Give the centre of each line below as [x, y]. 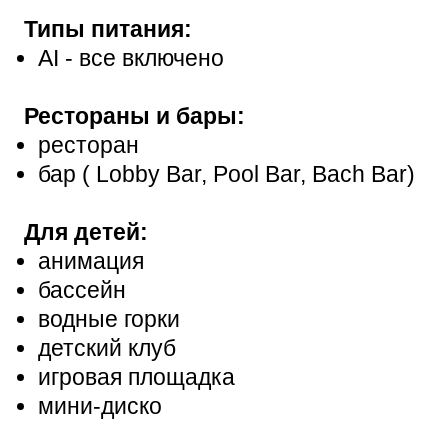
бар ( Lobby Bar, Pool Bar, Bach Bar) [226, 173]
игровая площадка [136, 376]
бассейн [82, 289]
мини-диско [100, 405]
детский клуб [107, 347]
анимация [91, 260]
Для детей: [86, 231]
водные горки [109, 318]
